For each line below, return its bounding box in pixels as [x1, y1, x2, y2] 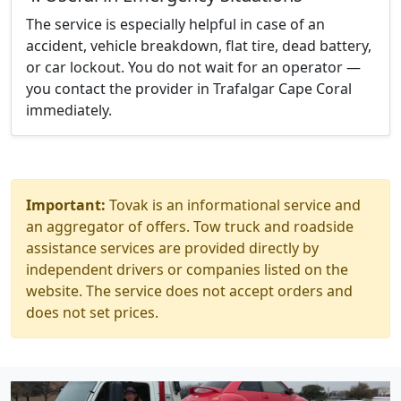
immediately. [26, 100, 112, 120]
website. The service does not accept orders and [26, 281, 353, 301]
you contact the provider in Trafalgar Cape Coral [26, 79, 352, 98]
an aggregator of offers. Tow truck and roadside [26, 217, 354, 236]
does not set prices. [26, 303, 158, 322]
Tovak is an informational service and [106, 195, 361, 215]
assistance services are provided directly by [26, 238, 319, 258]
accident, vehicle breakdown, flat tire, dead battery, [26, 36, 371, 55]
